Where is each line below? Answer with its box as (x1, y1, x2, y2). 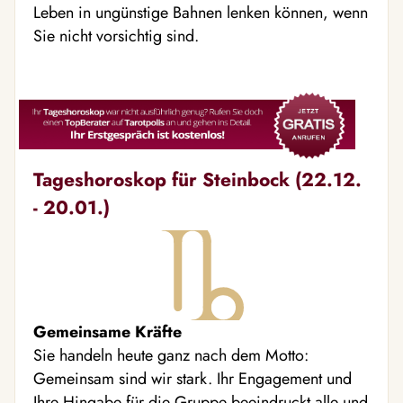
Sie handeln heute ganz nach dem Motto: (33, 344, 309, 368)
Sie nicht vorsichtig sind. (33, 23, 199, 48)
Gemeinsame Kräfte (33, 320, 182, 345)
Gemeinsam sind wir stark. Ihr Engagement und (33, 367, 352, 391)
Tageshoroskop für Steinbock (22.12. (33, 166, 362, 194)
